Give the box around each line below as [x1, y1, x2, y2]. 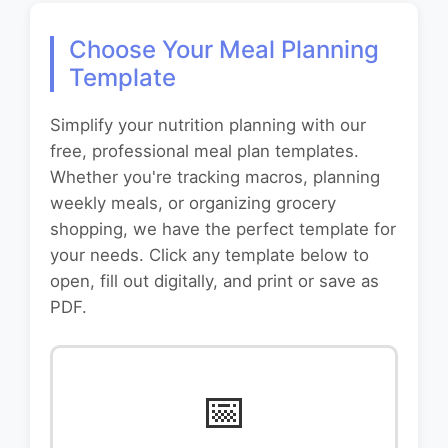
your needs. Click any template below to [50, 245, 369, 266]
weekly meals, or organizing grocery [50, 193, 336, 214]
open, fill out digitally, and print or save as [50, 271, 379, 292]
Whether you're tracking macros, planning [50, 167, 380, 188]
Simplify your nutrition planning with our [50, 115, 366, 136]
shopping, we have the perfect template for [50, 219, 396, 240]
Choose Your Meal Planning [69, 35, 379, 65]
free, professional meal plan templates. [50, 141, 359, 162]
